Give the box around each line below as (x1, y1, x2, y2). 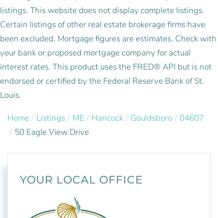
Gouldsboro (130, 112, 172, 124)
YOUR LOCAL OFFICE (20, 173, 143, 187)
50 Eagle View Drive (15, 126, 89, 138)
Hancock (91, 112, 123, 124)
